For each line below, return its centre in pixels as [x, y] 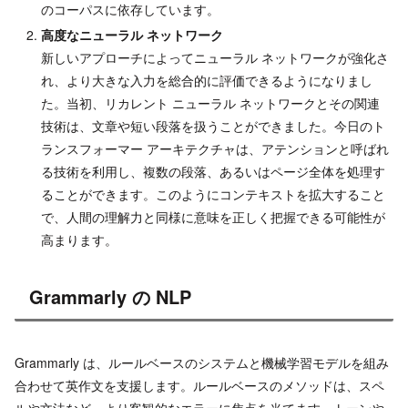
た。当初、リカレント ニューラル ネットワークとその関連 [210, 103]
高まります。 [79, 240]
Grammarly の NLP [110, 297]
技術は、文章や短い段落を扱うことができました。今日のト [213, 126]
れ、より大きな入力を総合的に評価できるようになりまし [206, 81]
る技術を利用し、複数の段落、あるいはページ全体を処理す [213, 172]
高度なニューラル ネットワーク [132, 35]
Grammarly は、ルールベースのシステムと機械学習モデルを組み [202, 362]
